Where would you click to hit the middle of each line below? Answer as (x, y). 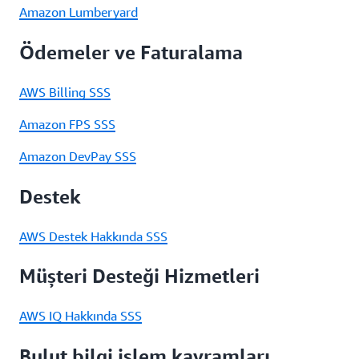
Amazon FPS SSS (67, 124)
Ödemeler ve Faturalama (131, 52)
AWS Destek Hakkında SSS (93, 236)
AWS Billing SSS (65, 92)
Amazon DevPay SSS (78, 156)
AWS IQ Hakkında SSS (81, 316)
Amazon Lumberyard (79, 12)
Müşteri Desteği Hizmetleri (139, 276)
